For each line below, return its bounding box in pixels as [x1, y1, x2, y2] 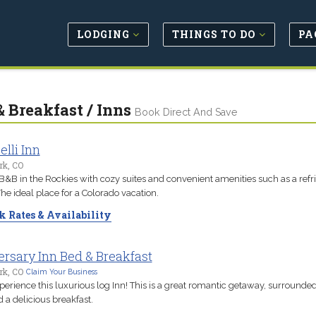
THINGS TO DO [172, 27, 259, 41]
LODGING [77, 27, 133, 41]
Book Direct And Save [134, 107, 238, 118]
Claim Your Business [25, 267, 97, 276]
